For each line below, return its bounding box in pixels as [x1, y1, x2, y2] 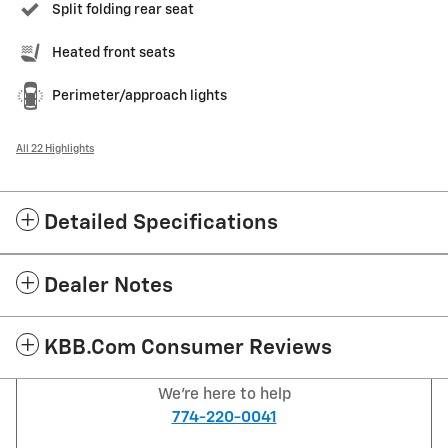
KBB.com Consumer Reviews [44, 338, 332, 360]
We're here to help [157, 387, 291, 403]
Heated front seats [52, 46, 175, 61]
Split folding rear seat [52, 3, 194, 18]
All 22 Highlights [16, 144, 94, 155]
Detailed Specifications [44, 213, 278, 235]
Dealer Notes [44, 276, 173, 298]
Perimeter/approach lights [52, 89, 227, 104]
